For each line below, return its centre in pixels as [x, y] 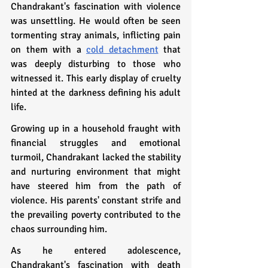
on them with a [48, 49]
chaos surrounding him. [59, 229]
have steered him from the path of [96, 186]
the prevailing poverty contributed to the [96, 214]
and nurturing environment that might [96, 171]
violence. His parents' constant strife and [96, 200]
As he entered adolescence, [96, 250]
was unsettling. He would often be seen [96, 21]
